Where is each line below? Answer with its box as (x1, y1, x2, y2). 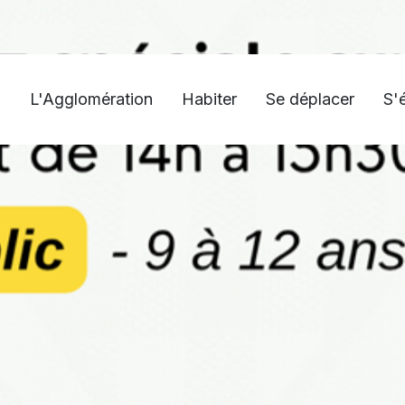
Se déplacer (266, 89, 354, 108)
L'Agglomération (30, 89, 153, 108)
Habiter (182, 89, 237, 108)
